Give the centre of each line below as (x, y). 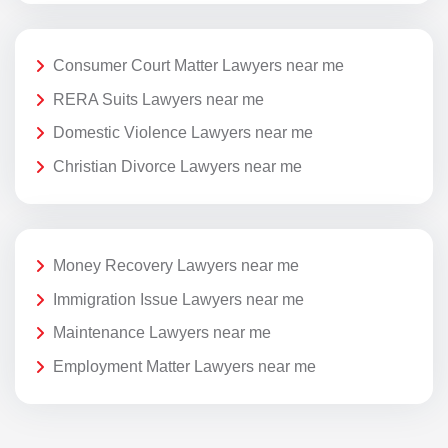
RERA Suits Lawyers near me (158, 99)
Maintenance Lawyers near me (162, 333)
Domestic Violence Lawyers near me (183, 133)
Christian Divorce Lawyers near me (177, 166)
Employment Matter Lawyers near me (184, 366)
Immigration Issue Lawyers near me (178, 299)
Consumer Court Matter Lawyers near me (198, 66)
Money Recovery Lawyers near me (176, 266)
